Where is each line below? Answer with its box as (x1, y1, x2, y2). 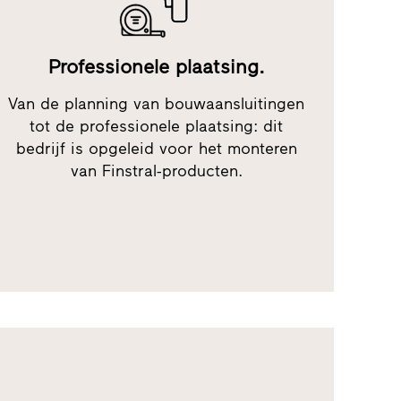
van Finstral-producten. (70, 160, 243, 181)
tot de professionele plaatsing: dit (30, 115, 284, 136)
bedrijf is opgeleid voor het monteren (15, 138, 297, 158)
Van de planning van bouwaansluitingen (8, 93, 305, 114)
